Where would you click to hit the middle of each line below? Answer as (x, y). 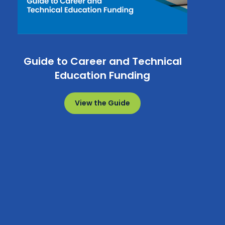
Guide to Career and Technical (102, 61)
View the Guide (102, 103)
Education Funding (102, 75)
